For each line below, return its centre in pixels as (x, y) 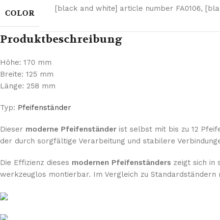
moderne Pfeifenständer (70, 129)
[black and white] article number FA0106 (128, 8)
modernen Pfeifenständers (121, 162)
